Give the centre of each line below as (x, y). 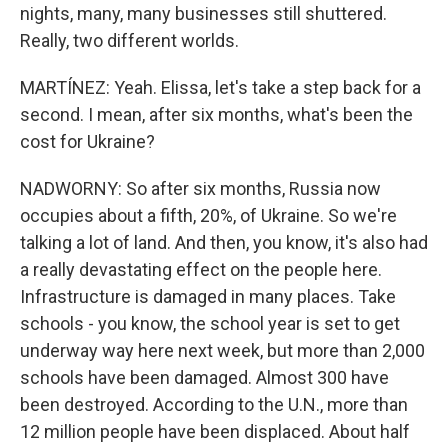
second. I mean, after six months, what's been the (216, 114)
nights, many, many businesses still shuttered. (203, 13)
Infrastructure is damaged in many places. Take (208, 296)
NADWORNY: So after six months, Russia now (200, 188)
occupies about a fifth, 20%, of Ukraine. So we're (208, 215)
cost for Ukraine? (87, 141)
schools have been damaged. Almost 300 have (204, 377)
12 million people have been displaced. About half (215, 431)
